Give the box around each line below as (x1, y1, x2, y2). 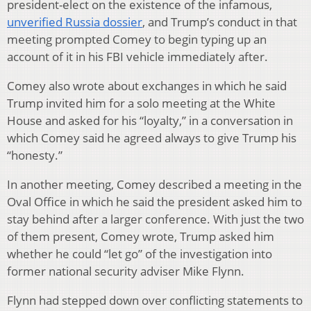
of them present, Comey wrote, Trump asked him (7, 228, 274, 244)
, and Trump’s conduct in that (142, 13, 297, 30)
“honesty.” (7, 146, 62, 163)
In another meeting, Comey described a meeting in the (7, 176, 302, 192)
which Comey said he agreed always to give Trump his (7, 129, 296, 146)
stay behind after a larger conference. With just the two (7, 210, 304, 227)
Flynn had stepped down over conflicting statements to (7, 292, 303, 308)
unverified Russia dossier (7, 13, 142, 30)
